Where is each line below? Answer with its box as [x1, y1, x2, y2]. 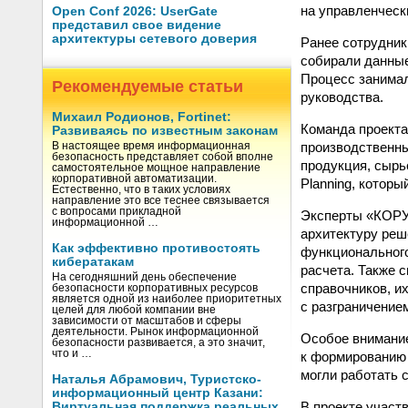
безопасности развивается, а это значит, [52, 337, 265, 348]
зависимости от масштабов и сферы [52, 315, 241, 326]
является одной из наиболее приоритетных [52, 293, 281, 304]
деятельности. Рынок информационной [52, 326, 259, 337]
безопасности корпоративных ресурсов [52, 282, 258, 293]
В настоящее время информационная [52, 140, 250, 151]
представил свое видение [52, 18, 221, 32]
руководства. [301, 88, 383, 105]
